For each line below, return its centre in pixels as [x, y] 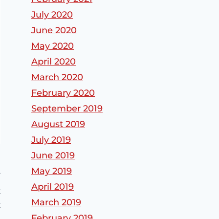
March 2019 [56, 203]
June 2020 [54, 31]
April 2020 [54, 62]
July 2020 [52, 15]
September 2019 [67, 109]
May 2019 [52, 171]
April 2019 [53, 187]
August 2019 [58, 124]
